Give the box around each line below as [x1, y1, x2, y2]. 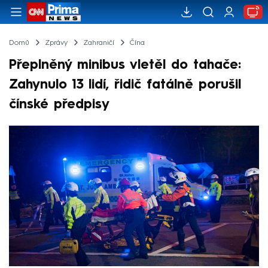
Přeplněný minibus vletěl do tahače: [9, 58, 241, 72]
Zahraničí [83, 39, 114, 47]
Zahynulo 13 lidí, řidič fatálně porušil [9, 78, 241, 92]
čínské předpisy [9, 98, 109, 111]
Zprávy [44, 39, 68, 47]
